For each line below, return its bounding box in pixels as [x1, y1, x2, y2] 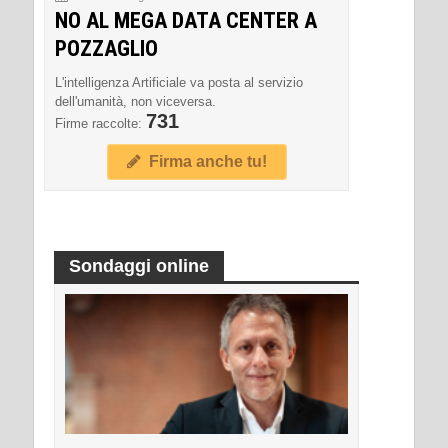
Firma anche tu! [140, 152, 267, 170]
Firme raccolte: [55, 115, 146, 131]
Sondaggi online [69, 255, 209, 276]
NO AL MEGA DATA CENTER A [55, 7, 317, 33]
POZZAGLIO [55, 35, 158, 61]
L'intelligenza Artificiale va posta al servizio [55, 74, 303, 90]
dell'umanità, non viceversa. [55, 93, 216, 109]
